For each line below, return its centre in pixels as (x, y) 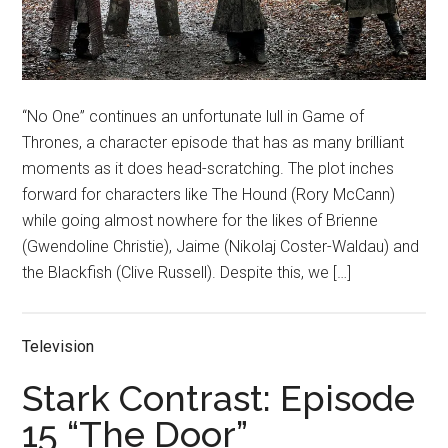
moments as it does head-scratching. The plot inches (208, 169)
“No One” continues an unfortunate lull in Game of (193, 117)
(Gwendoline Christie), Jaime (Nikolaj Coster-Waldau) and (221, 247)
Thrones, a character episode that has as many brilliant (213, 143)
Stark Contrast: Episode (219, 398)
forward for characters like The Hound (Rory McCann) (209, 195)
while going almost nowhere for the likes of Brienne (200, 221)
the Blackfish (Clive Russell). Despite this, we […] (187, 273)
